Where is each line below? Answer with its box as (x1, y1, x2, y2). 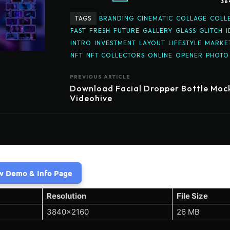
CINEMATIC (137, 14, 173, 23)
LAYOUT (139, 39, 165, 47)
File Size (177, 191, 208, 201)
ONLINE (148, 51, 172, 60)
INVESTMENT (94, 39, 136, 47)
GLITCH (199, 27, 223, 35)
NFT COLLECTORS (86, 51, 145, 60)
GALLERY (143, 27, 172, 35)
